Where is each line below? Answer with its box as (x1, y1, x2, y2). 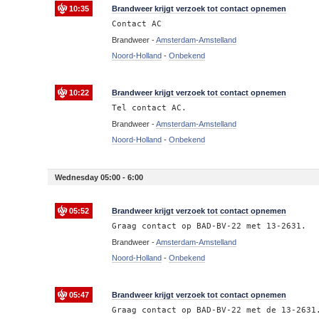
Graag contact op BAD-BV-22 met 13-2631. (112, 221, 307, 231)
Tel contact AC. (112, 103, 187, 113)
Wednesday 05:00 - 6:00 (55, 173, 144, 182)
